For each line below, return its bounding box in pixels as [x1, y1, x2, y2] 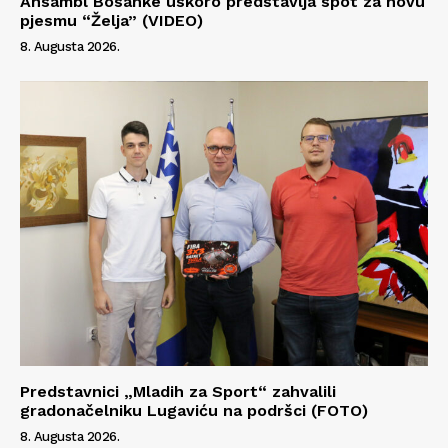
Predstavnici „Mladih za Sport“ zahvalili [20, 382, 336, 402]
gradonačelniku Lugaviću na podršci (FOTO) [20, 401, 368, 421]
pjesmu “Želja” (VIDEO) [20, 10, 203, 30]
